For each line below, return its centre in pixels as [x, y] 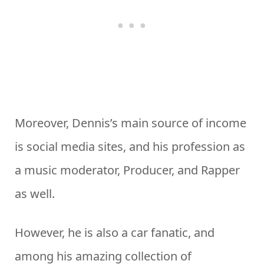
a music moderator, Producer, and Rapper [127, 170]
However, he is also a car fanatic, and [115, 233]
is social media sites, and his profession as [130, 147]
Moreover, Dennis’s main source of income [131, 123]
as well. [35, 194]
